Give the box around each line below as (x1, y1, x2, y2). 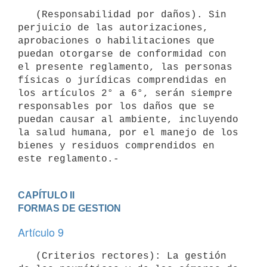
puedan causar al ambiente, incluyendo (18, 114, 238, 125)
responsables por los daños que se (18, 101, 215, 112)
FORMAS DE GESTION (18, 203, 121, 213)
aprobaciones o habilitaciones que (18, 35, 215, 46)
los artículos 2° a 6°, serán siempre (18, 88, 232, 99)
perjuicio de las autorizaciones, (18, 22, 209, 33)
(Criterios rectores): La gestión (18, 250, 36, 262)
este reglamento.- (18, 153, 119, 164)
